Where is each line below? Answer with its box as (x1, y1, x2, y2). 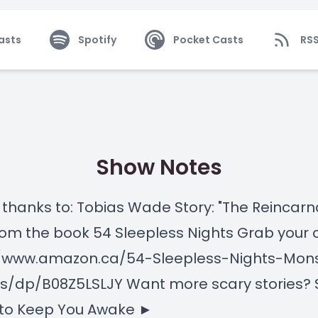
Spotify (77, 33, 116, 47)
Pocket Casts (172, 33, 243, 47)
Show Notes (96, 153, 222, 182)
